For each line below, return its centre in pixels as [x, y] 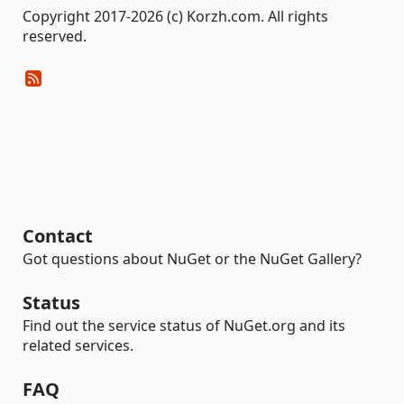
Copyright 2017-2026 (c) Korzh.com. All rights [175, 16]
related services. [78, 345]
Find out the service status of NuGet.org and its [184, 326]
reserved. [55, 36]
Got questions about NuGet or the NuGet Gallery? [192, 259]
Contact [58, 236]
